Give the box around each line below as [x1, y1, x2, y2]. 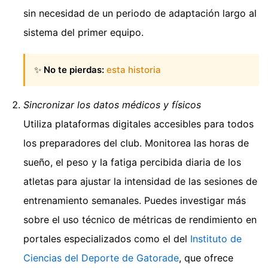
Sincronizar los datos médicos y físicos [23, 99, 201, 111]
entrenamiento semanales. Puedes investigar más [23, 194, 246, 206]
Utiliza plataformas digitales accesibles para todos [23, 118, 254, 130]
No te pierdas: [44, 63, 104, 75]
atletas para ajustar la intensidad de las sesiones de [23, 175, 257, 187]
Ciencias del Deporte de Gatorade [23, 252, 179, 264]
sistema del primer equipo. [23, 26, 144, 38]
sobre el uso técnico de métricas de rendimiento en [23, 214, 257, 226]
